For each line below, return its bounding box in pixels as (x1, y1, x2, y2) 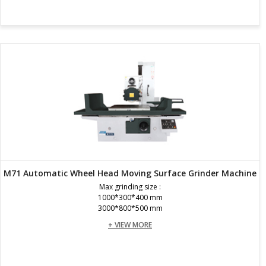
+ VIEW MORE (108, 219, 152, 230)
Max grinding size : (99, 181, 161, 192)
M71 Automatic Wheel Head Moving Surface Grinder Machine (4, 167, 256, 179)
